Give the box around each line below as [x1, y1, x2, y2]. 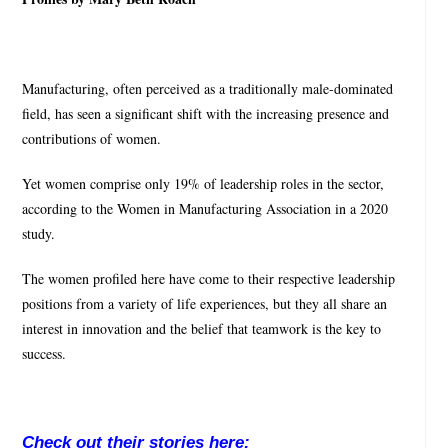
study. [22, 224, 56, 244]
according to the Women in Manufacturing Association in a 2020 [22, 199, 389, 219]
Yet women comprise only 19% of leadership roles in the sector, [22, 174, 385, 194]
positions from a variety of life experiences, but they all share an [22, 294, 388, 314]
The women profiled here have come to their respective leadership [22, 269, 396, 289]
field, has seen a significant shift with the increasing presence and [22, 104, 390, 124]
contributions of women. [22, 129, 162, 149]
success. [22, 344, 67, 364]
